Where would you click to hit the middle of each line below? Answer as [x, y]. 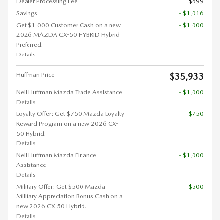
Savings [27, 13]
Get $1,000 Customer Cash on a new [69, 25]
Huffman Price [35, 74]
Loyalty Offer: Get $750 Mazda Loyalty [70, 113]
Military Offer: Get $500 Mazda [61, 186]
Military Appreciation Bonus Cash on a [69, 196]
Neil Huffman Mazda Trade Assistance [69, 92]
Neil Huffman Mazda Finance [56, 155]
